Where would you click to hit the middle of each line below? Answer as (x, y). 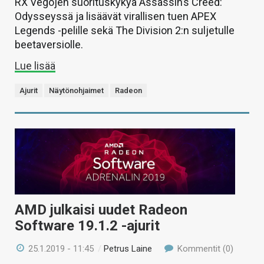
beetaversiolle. (49, 44)
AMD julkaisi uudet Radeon (101, 210)
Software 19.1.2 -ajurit (87, 226)
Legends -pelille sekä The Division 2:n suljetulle (125, 30)
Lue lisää (35, 65)
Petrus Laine (128, 249)
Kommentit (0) (204, 249)
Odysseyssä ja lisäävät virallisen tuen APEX (115, 16)
